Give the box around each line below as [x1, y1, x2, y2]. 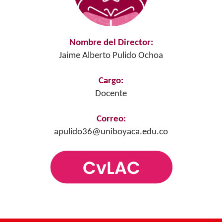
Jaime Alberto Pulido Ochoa [59, 51, 163, 61]
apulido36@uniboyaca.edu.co [54, 127, 168, 137]
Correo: [96, 114, 126, 124]
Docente [95, 89, 127, 99]
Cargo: [99, 76, 123, 86]
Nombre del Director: [69, 38, 153, 48]
